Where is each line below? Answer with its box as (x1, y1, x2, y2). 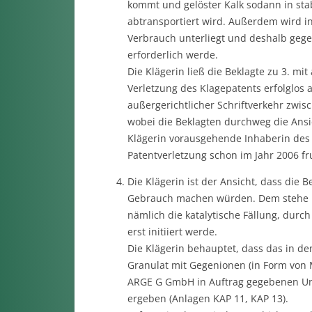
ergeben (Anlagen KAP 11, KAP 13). (127, 292, 288, 305)
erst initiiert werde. (127, 225, 217, 238)
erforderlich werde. (127, 48, 218, 61)
